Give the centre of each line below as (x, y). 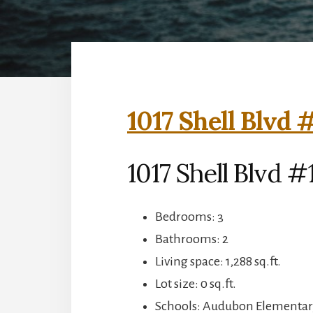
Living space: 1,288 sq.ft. (218, 261)
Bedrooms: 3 (189, 216)
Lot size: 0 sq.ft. (196, 283)
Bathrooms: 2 (192, 239)
